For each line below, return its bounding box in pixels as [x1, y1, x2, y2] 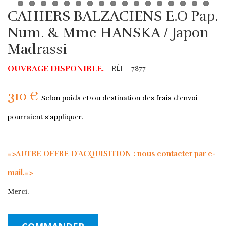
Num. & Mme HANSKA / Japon [8, 24, 209, 41]
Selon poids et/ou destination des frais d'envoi [41, 93, 198, 102]
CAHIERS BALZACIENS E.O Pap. [8, 7, 218, 25]
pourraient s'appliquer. [8, 112, 83, 121]
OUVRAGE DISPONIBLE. [8, 63, 104, 74]
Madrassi [8, 40, 67, 58]
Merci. [8, 187, 29, 196]
